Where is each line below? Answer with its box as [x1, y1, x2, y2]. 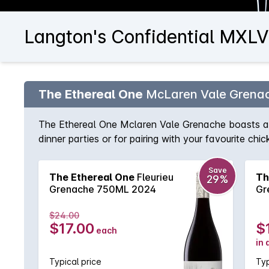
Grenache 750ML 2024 [49, 183, 156, 195]
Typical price [49, 256, 101, 267]
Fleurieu [134, 171, 174, 183]
